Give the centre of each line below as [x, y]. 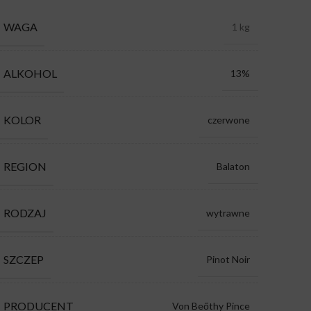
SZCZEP [23, 259]
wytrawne [228, 212]
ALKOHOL [30, 73]
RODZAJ [25, 212]
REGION [25, 166]
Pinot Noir [228, 259]
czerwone [228, 119]
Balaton [233, 166]
